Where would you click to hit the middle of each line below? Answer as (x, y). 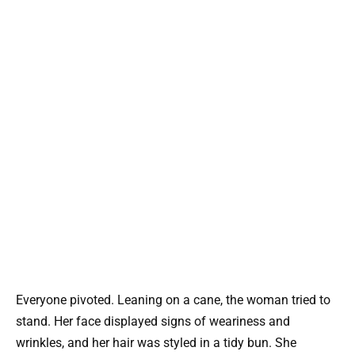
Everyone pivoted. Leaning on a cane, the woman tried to (173, 300)
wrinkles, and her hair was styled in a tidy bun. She (156, 342)
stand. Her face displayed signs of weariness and (153, 321)
